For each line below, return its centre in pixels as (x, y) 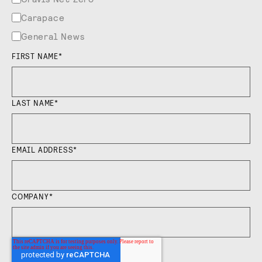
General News (53, 36)
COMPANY (30, 196)
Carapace (43, 17)
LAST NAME (33, 102)
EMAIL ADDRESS (43, 149)
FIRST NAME (35, 56)
